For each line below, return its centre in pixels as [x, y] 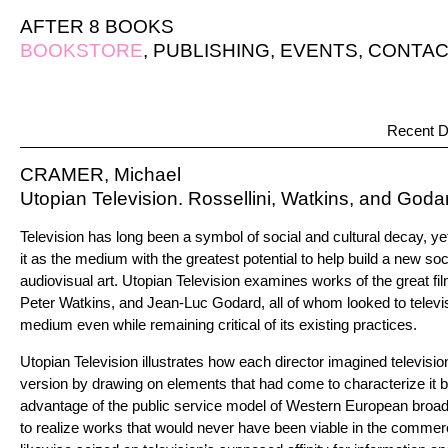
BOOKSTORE [81, 50]
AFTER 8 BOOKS [97, 26]
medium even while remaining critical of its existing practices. [218, 324]
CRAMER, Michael [100, 174]
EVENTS [319, 50]
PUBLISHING [211, 50]
